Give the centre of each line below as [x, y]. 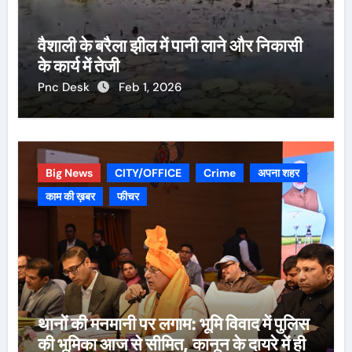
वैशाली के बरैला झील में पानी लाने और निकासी [170, 45]
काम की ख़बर [70, 196]
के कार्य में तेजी [78, 66]
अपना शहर [278, 172]
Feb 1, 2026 [150, 87]
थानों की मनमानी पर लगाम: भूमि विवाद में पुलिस [173, 323]
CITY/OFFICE [148, 172]
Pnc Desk [65, 87]
